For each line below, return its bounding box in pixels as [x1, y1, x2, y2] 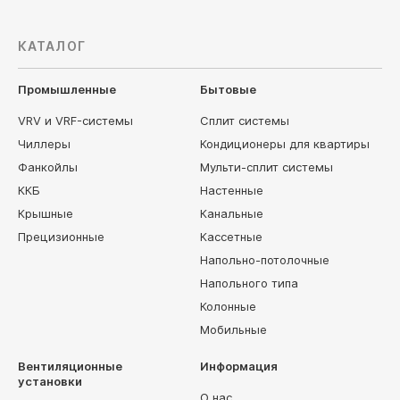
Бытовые [200, 82, 256, 96]
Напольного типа [200, 276, 298, 290]
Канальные [200, 206, 263, 221]
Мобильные [200, 322, 267, 337]
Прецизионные [18, 229, 104, 244]
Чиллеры [18, 137, 71, 151]
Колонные [200, 299, 256, 313]
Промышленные [18, 82, 116, 96]
